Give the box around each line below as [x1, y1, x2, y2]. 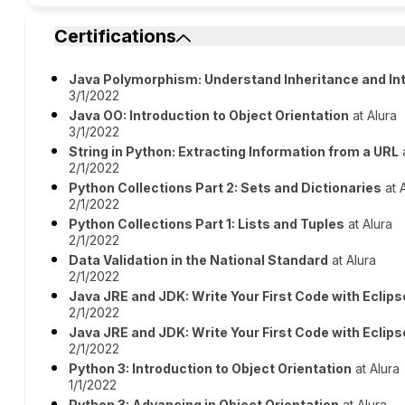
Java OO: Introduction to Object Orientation [69, 108, 350, 123]
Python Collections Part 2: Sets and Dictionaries [69, 180, 382, 195]
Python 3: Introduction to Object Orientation [69, 361, 353, 376]
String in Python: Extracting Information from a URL [69, 144, 400, 159]
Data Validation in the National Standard [69, 252, 329, 268]
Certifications [54, 25, 177, 47]
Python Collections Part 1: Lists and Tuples [69, 216, 345, 231]
